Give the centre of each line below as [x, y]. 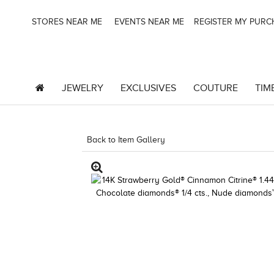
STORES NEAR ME [66, 22]
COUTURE [215, 88]
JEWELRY [82, 88]
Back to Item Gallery [126, 140]
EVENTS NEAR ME [148, 22]
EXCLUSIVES [148, 88]
